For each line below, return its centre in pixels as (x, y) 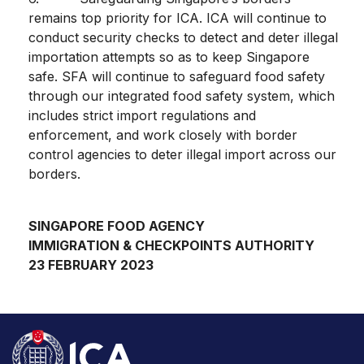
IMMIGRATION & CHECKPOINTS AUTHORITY (171, 245)
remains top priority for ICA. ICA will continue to (178, 17)
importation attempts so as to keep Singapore (169, 56)
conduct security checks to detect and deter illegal (183, 37)
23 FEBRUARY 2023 (91, 264)
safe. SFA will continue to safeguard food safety (177, 76)
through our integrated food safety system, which (182, 95)
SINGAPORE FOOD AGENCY (117, 225)
